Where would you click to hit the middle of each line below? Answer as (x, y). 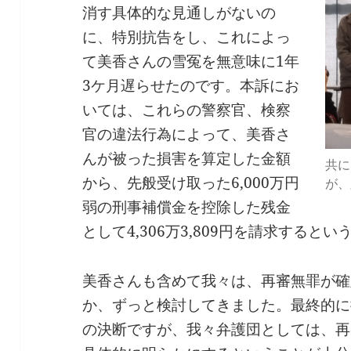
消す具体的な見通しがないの (179, 13)
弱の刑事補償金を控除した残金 (187, 207)
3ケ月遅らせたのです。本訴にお (191, 86)
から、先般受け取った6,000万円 (191, 183)
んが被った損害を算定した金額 (187, 159)
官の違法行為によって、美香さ (187, 134)
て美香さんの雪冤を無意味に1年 (191, 62)
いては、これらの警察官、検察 (187, 110)
